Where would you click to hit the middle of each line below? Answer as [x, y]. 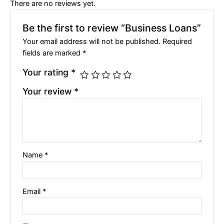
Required [177, 41]
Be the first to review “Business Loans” [112, 28]
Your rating [47, 72]
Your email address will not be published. [92, 41]
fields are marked [53, 53]
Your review [48, 91]
